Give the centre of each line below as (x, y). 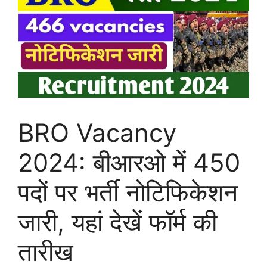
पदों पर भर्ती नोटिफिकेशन (128, 193)
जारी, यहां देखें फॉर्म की (117, 222)
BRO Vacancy (97, 133)
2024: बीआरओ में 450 (129, 163)
